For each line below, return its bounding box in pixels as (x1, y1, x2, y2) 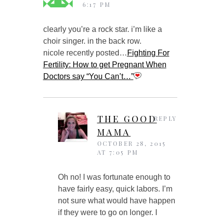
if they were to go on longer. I (57, 208, 157, 217)
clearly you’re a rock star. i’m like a (43, 25, 162, 33)
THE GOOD (97, 112, 157, 125)
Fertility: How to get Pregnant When (43, 60, 166, 69)
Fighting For (127, 48, 169, 57)
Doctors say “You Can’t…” (43, 72, 134, 81)
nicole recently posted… (43, 48, 127, 57)
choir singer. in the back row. (43, 36, 141, 45)
